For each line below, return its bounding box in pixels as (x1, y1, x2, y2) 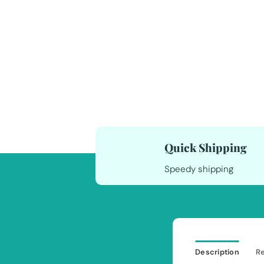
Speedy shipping (164, 163, 233, 175)
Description (195, 246, 239, 257)
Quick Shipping (164, 140, 247, 156)
